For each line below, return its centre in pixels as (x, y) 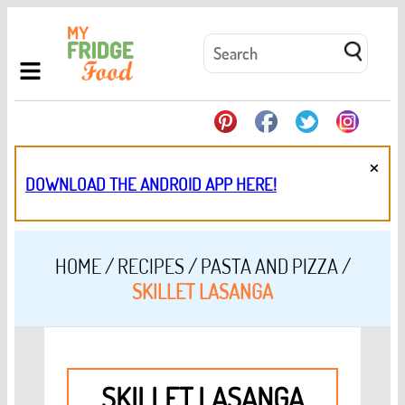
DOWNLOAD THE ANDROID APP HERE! (151, 184)
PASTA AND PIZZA (269, 266)
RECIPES (151, 266)
